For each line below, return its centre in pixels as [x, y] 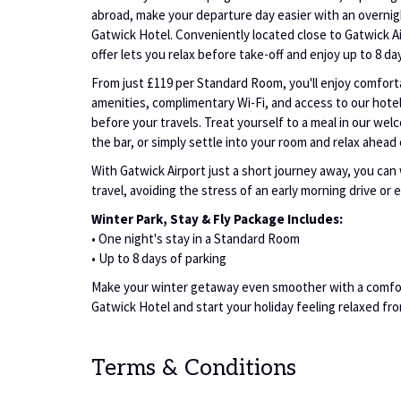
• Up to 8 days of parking [159, 258]
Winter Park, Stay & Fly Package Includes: [217, 219]
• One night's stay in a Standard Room [196, 239]
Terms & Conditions [194, 368]
